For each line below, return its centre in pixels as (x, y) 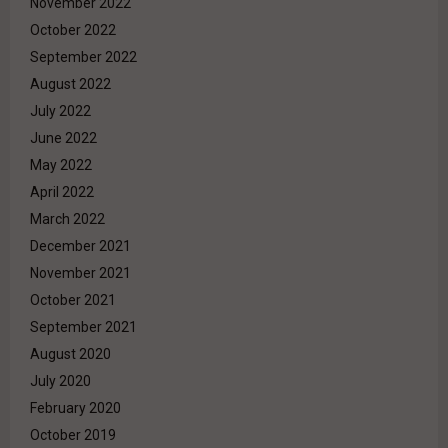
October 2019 (73, 435)
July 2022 (60, 111)
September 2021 (83, 327)
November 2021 (80, 273)
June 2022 (63, 138)
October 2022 (73, 30)
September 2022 (83, 57)
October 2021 (73, 300)
